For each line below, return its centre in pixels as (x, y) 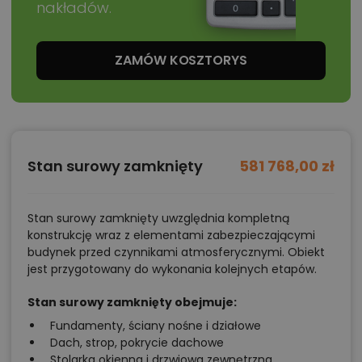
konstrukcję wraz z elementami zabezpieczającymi (171, 236)
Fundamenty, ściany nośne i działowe (156, 326)
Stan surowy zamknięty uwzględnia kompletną (158, 219)
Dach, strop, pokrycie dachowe (137, 343)
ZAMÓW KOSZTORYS (181, 61)
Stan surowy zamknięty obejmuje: (132, 303)
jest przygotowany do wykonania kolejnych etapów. (172, 269)
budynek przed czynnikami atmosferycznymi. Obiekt (176, 253)
